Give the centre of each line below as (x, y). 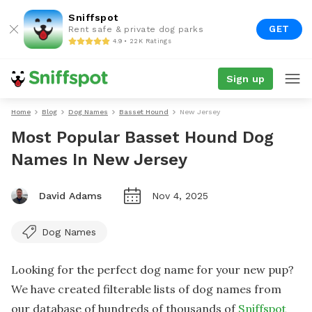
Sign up (245, 79)
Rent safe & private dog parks (136, 29)
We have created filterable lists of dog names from (146, 289)
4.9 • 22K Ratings (142, 41)
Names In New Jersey (99, 159)
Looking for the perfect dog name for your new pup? (153, 270)
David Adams (70, 196)
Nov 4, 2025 (180, 196)
